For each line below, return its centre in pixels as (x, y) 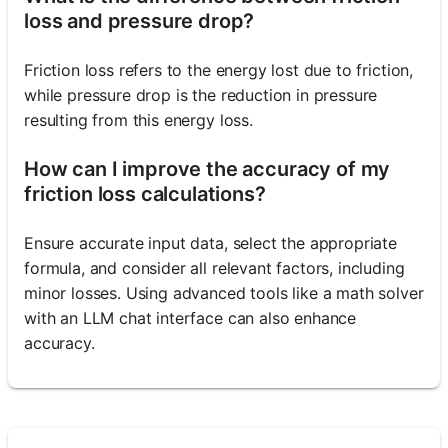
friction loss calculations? (145, 193)
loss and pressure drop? (139, 20)
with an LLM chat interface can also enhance (190, 317)
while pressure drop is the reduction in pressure (201, 94)
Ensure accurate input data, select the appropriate (210, 242)
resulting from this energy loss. (138, 119)
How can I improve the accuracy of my (207, 168)
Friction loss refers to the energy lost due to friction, (219, 69)
